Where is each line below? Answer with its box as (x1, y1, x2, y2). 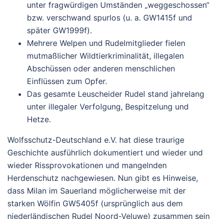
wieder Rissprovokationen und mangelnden (7, 160, 167, 170)
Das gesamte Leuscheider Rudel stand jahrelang (27, 89, 204, 99)
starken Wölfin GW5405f (7, 198, 98, 208)
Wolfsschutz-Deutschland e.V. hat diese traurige (7, 135, 184, 145)
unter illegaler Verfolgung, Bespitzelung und (27, 102, 189, 111)
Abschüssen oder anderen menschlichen (27, 64, 175, 73)
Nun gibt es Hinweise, (118, 173, 198, 183)
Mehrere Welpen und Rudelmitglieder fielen (27, 38, 185, 48)
